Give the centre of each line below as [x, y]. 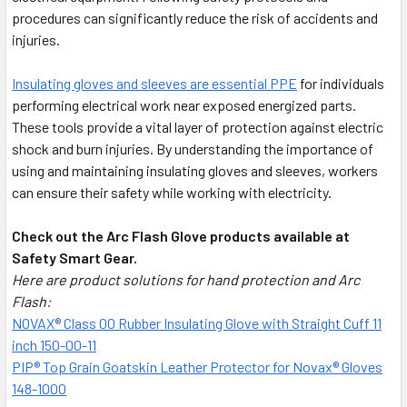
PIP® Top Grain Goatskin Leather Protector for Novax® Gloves [197, 367]
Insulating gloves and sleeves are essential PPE [154, 84]
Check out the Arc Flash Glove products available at [181, 236]
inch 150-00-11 [54, 345]
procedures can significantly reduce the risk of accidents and [195, 18]
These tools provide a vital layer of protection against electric [198, 127]
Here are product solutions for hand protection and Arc [186, 280]
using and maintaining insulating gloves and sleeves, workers [195, 171]
